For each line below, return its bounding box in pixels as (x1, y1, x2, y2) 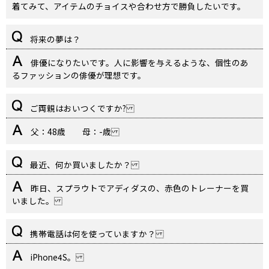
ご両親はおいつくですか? (28, 102, 134, 115)
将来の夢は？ (28, 33, 80, 46)
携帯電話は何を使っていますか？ (28, 228, 164, 240)
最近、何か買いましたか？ (28, 159, 139, 171)
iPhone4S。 (29, 251, 84, 264)
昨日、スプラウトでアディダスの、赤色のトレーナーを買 (29, 182, 249, 195)
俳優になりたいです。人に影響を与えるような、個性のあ (29, 56, 249, 69)
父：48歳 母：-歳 (29, 125, 119, 138)
